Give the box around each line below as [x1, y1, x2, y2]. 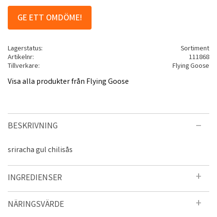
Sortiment [180, 44, 209, 54]
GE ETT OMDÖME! [17, 13, 82, 25]
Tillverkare [8, 62, 38, 72]
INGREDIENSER [8, 172, 62, 185]
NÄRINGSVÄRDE [8, 199, 64, 211]
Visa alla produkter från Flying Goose [8, 76, 129, 88]
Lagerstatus [8, 44, 41, 54]
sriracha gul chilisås [8, 144, 73, 156]
